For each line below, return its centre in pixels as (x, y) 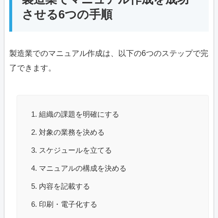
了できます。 (33, 68)
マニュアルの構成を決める (83, 168)
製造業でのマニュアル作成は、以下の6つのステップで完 (109, 54)
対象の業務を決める (72, 132)
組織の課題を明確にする (79, 114)
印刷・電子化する (68, 204)
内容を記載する (64, 186)
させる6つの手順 (67, 15)
